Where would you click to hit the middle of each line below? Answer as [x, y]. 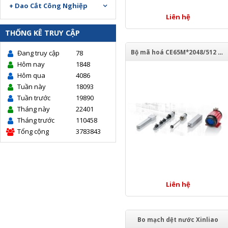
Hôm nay [31, 64]
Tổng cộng [33, 131]
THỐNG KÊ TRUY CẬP [42, 33]
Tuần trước [34, 98]
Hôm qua [31, 75]
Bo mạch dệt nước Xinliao [178, 220]
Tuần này [32, 87]
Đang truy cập [38, 53]
